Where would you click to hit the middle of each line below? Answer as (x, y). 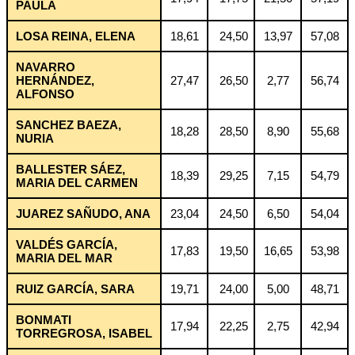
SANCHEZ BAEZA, (69, 124)
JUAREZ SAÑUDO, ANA (83, 213)
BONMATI (44, 319)
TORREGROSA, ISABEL (84, 333)
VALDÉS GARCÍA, (67, 244)
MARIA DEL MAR (64, 258)
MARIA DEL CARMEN (77, 182)
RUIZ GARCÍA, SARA (75, 288)
